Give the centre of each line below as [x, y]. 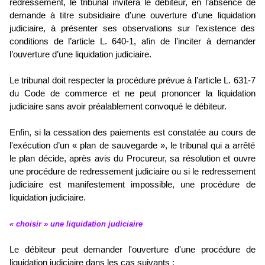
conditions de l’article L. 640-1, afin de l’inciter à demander [132, 42]
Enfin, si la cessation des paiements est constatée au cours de [132, 133]
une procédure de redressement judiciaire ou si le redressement [132, 172]
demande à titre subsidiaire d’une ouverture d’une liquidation [132, 16]
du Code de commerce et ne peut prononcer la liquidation [132, 94]
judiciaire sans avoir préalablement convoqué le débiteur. [118, 107]
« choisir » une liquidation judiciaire [76, 224]
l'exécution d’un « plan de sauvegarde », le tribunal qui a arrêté [132, 146]
